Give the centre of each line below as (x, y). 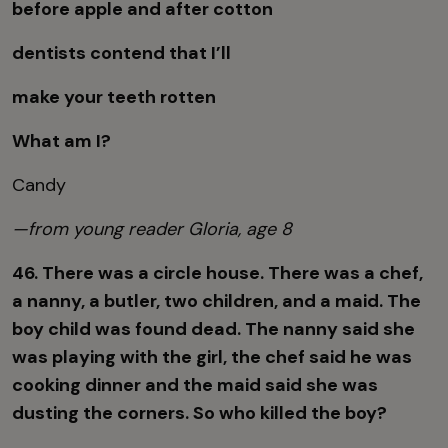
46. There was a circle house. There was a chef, (217, 273)
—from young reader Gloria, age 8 (152, 229)
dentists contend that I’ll (121, 53)
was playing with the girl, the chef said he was (212, 357)
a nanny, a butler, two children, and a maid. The (216, 301)
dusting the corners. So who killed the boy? (201, 413)
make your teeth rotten (114, 97)
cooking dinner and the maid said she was (195, 385)
